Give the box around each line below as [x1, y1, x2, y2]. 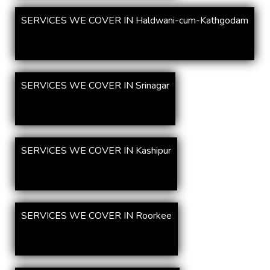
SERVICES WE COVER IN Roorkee [21, 209, 172, 222]
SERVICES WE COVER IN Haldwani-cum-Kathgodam [21, 14, 248, 27]
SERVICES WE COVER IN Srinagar [21, 79, 169, 92]
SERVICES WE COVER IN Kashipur [21, 144, 171, 157]
